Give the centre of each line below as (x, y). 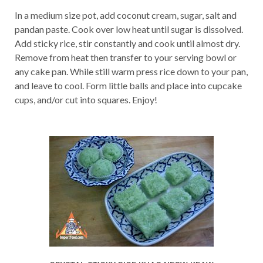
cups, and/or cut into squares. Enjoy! (86, 100)
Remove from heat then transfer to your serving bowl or (126, 57)
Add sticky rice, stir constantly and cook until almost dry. (127, 43)
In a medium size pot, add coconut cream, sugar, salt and (126, 15)
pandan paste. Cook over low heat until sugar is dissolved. (129, 29)
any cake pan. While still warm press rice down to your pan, (131, 71)
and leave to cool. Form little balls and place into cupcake (128, 85)
